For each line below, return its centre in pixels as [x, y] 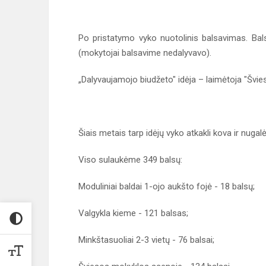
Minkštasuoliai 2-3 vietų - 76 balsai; [148, 240]
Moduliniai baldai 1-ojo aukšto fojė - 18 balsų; [168, 187]
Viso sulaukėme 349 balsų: [132, 160]
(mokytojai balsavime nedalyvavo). [146, 53]
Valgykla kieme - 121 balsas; [134, 213]
